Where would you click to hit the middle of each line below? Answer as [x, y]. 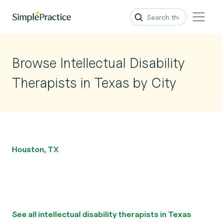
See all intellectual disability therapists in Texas [102, 214]
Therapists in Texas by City [94, 83]
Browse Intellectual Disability [98, 63]
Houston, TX [35, 149]
